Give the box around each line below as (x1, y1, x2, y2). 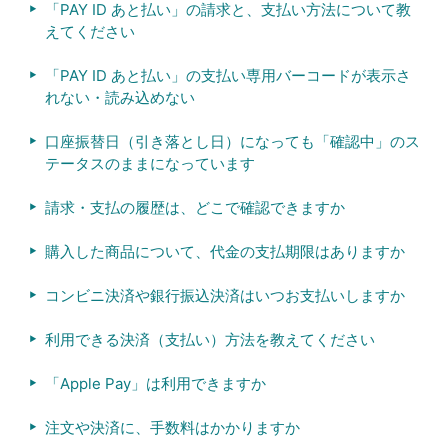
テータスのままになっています (44, 153, 255, 173)
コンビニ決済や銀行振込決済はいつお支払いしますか (44, 285, 405, 305)
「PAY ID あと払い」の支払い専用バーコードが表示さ (44, 65, 411, 85)
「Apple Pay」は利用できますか (44, 373, 266, 393)
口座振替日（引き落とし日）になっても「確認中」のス (44, 131, 420, 151)
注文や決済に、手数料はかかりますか (44, 417, 300, 437)
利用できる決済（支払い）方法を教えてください (44, 329, 375, 349)
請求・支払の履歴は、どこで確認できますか (44, 197, 345, 217)
